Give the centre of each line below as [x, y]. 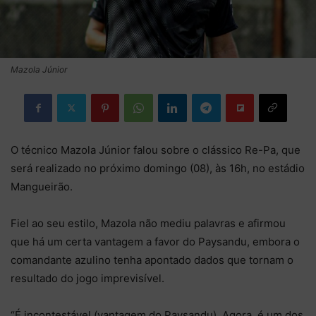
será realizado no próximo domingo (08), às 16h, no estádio [158, 168]
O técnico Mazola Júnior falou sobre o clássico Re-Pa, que [156, 150]
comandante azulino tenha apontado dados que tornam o [152, 260]
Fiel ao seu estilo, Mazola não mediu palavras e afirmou [148, 223]
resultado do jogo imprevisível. [87, 278]
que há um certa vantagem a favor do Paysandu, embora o [155, 241]
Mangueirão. [42, 186]
